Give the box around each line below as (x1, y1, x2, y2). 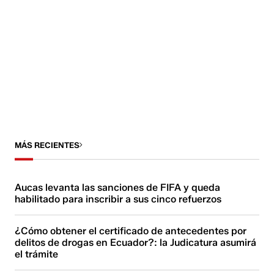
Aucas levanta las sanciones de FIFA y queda (15, 181, 221, 193)
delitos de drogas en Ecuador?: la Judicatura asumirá (15, 236, 257, 248)
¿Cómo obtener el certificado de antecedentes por (15, 224, 247, 237)
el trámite (15, 248, 59, 260)
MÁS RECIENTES (15, 139, 80, 150)
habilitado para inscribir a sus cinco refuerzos (15, 193, 222, 205)
